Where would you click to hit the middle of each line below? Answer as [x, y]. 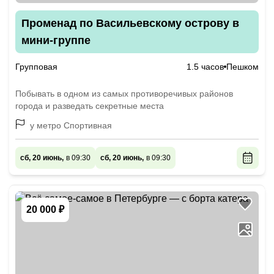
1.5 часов [205, 67]
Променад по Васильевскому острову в [130, 23]
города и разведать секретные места [90, 106]
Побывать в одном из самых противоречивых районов [124, 94]
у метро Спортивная [71, 125]
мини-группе [56, 40]
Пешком [243, 67]
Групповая [36, 67]
